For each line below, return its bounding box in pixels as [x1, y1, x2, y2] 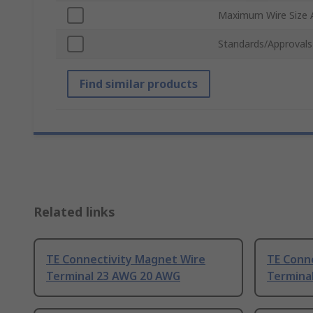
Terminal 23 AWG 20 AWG [46, 268, 180, 284]
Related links [34, 203, 115, 221]
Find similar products [80, 76, 198, 92]
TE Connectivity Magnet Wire [46, 252, 205, 268]
